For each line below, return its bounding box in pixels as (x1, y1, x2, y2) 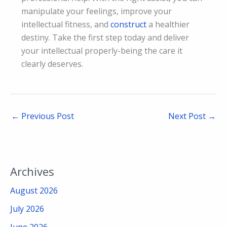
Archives (10, 163, 54, 179)
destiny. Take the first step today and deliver (21, 32, 189, 44)
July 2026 (10, 203, 44, 214)
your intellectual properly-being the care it (21, 45, 182, 57)
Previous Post (19, 110, 74, 122)
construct (110, 19, 146, 30)
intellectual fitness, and (21, 19, 110, 30)
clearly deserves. (21, 58, 83, 70)
